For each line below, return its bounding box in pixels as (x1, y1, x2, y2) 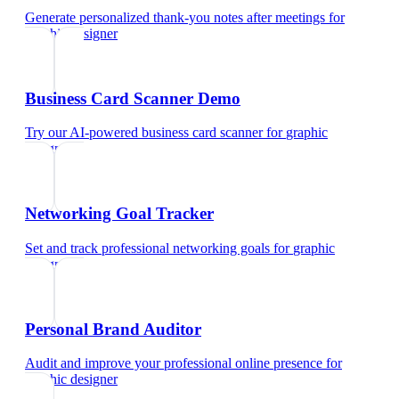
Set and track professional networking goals (25, 240, 270, 256)
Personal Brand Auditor (25, 319, 201, 338)
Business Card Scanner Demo (25, 88, 240, 108)
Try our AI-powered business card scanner (25, 125, 263, 141)
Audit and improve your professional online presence (25, 355, 322, 371)
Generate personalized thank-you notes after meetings (25, 9, 325, 25)
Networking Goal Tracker (25, 204, 214, 224)
